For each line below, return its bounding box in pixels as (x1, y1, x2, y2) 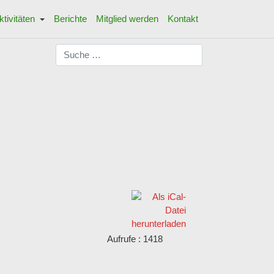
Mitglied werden (95, 13, 158, 24)
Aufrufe (107, 234, 136, 245)
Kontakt (167, 13, 198, 24)
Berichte (53, 13, 87, 24)
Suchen (55, 45, 86, 55)
